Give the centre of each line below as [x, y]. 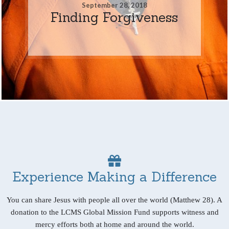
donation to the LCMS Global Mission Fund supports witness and [114, 212]
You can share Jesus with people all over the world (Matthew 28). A [114, 200]
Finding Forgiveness [114, 17]
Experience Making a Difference [114, 176]
